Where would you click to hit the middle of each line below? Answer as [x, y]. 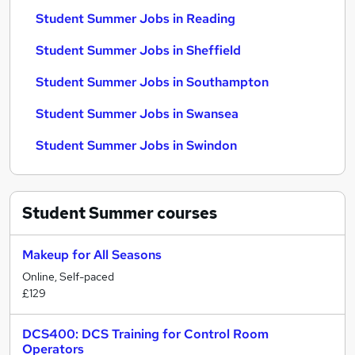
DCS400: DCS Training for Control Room [145, 334]
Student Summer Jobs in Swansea [137, 114]
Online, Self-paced [68, 277]
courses [185, 213]
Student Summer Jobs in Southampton [152, 82]
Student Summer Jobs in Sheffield [138, 50]
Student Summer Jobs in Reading [136, 19]
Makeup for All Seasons [92, 255]
